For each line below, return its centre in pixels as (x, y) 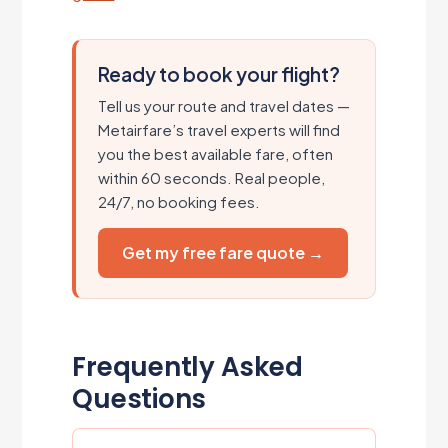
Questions (139, 398)
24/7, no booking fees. (179, 201)
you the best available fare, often (216, 153)
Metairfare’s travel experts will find (219, 129)
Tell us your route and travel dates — (224, 105)
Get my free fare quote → (223, 252)
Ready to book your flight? (219, 73)
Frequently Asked (187, 366)
